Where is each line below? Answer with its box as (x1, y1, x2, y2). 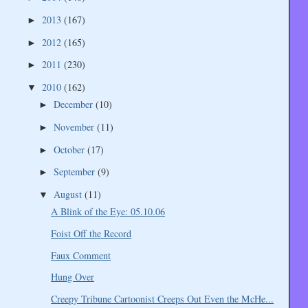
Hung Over (51, 270, 95, 284)
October (53, 142, 87, 156)
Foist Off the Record (51, 227, 132, 241)
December (53, 98, 96, 111)
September (53, 165, 98, 179)
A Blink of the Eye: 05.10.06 (51, 205, 166, 219)
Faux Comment (51, 248, 111, 262)
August (53, 187, 85, 201)
